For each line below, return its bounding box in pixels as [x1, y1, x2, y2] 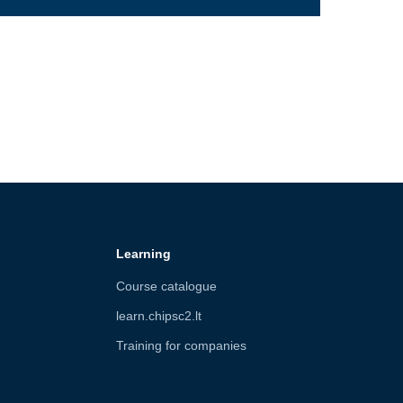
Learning [115, 246, 171, 262]
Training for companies [115, 338, 246, 354]
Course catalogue [115, 279, 217, 294]
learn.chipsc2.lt [115, 309, 201, 324]
